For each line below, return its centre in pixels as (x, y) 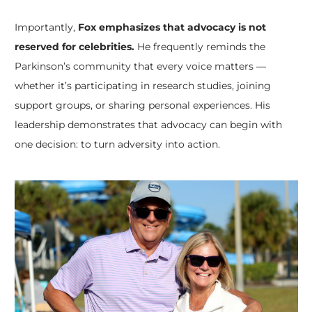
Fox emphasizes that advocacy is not (172, 27)
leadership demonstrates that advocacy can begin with (148, 125)
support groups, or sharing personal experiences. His (142, 105)
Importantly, (46, 27)
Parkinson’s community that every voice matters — (140, 66)
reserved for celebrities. (74, 47)
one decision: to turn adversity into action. (117, 144)
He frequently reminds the (200, 47)
